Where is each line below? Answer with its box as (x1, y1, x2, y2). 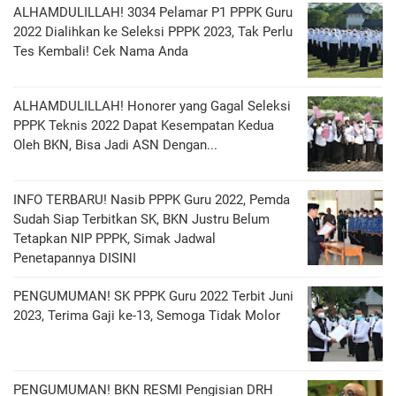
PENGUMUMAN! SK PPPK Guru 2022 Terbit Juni (13, 288, 293, 304)
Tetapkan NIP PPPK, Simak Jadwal (13, 231, 216, 247)
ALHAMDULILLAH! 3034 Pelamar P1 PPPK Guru (13, 4, 293, 20)
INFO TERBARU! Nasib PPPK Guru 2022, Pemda (13, 192, 290, 208)
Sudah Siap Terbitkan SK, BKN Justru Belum (13, 211, 270, 227)
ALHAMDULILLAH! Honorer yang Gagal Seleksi (13, 98, 291, 114)
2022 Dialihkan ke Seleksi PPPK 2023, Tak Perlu (13, 24, 293, 40)
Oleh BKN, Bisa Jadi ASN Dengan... (13, 137, 217, 153)
